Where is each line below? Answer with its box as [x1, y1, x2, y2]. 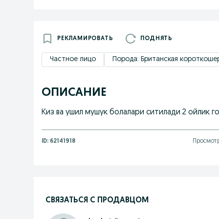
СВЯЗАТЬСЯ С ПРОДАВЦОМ [45, 196, 149, 204]
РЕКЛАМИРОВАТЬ [57, 36, 113, 42]
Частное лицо [50, 56, 96, 63]
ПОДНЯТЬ [140, 36, 173, 42]
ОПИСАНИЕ [42, 87, 107, 99]
